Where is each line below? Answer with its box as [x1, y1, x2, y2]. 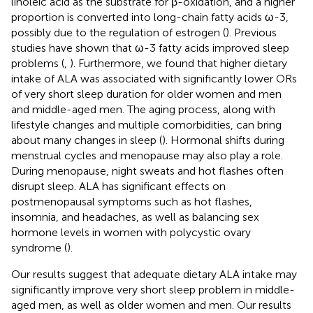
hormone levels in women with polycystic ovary [11, 225, 251, 239]
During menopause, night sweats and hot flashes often [11, 163, 284, 177]
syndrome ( [11, 240, 67, 254]
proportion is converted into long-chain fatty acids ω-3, [11, 10, 289, 24]
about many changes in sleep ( [11, 133, 162, 147]
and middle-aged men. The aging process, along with [11, 102, 275, 116]
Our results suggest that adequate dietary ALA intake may [11, 267, 297, 281]
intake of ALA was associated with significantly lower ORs [11, 71, 297, 85]
